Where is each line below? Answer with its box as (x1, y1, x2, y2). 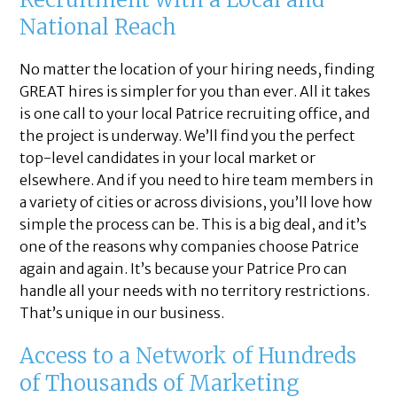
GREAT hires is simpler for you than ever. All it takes (19, 82, 371, 101)
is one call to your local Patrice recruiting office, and (19, 105, 370, 123)
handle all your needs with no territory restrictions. (19, 282, 370, 300)
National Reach (19, 13, 177, 42)
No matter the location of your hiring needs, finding (19, 60, 376, 79)
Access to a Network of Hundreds (19, 342, 357, 370)
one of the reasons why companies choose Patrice (19, 237, 360, 256)
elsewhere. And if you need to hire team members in (19, 171, 375, 190)
